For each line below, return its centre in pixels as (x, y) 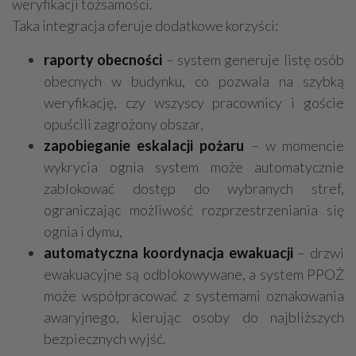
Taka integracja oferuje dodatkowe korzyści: (145, 26)
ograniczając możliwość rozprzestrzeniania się (194, 210)
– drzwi (318, 253)
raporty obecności (103, 60)
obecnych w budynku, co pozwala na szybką (194, 81)
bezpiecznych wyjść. (105, 339)
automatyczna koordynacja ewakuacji (168, 253)
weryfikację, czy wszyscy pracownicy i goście (194, 103)
